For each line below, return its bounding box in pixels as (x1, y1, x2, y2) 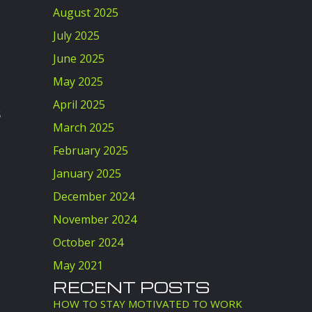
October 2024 (53, 235, 123, 250)
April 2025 (53, 97, 105, 112)
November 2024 (53, 212, 136, 227)
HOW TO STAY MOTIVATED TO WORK (53, 297, 242, 311)
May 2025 (53, 74, 103, 89)
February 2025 (53, 143, 128, 158)
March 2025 (53, 120, 114, 135)
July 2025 (53, 28, 100, 43)
